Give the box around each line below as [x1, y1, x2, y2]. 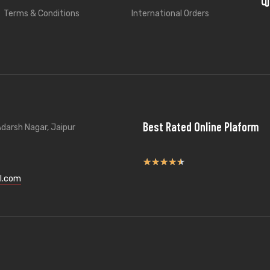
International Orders [131, 8, 209, 19]
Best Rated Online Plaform [142, 119, 259, 134]
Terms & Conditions [3, 8, 80, 19]
